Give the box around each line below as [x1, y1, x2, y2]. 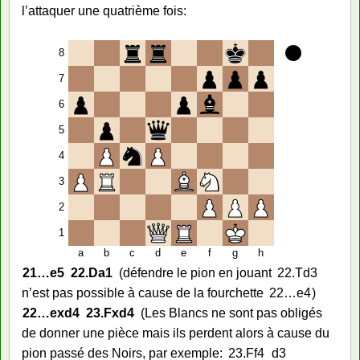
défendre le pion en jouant [122, 265, 272, 280]
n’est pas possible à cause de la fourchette [22, 285, 264, 300]
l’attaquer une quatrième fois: [22, 3, 186, 18]
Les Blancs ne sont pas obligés [144, 305, 322, 320]
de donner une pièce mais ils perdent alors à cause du [22, 325, 329, 340]
